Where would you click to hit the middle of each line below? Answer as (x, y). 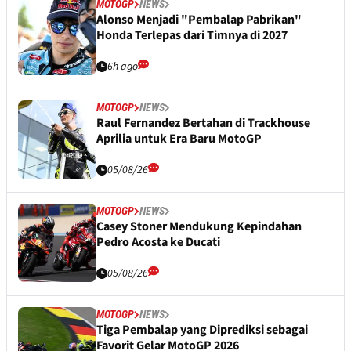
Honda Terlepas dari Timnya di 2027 (192, 36)
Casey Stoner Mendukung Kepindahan (199, 227)
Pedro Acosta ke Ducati (158, 242)
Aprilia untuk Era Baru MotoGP (179, 139)
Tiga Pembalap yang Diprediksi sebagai (202, 330)
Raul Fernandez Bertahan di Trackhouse (203, 123)
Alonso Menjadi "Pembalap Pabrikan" (199, 20)
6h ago (123, 67)
